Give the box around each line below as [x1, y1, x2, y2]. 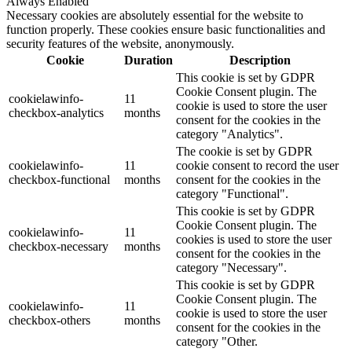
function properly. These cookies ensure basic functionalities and [6, 22, 325, 36]
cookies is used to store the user [176, 232, 332, 246]
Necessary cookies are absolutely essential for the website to [6, 8, 303, 22]
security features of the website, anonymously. [6, 36, 234, 50]
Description [229, 53, 291, 67]
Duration [124, 53, 173, 67]
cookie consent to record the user [176, 158, 339, 172]
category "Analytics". [176, 126, 283, 141]
